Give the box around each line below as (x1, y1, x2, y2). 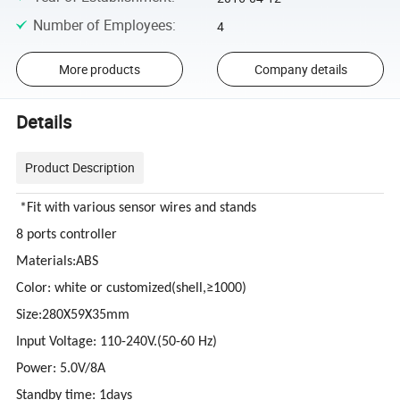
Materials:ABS (16, 254, 99, 270)
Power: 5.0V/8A (16, 362, 106, 377)
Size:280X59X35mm (16, 308, 130, 323)
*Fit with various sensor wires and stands (16, 201, 257, 216)
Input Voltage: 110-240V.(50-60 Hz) (16, 335, 218, 350)
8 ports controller (16, 228, 118, 243)
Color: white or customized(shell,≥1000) (16, 281, 247, 296)
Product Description (25, 159, 136, 177)
